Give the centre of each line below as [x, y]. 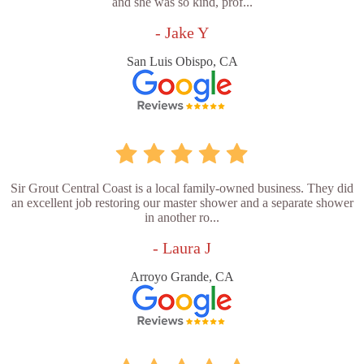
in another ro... [182, 217]
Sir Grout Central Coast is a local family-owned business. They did [182, 188]
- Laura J [182, 247]
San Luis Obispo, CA [182, 61]
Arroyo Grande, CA [182, 276]
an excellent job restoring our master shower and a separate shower [182, 202]
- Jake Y [182, 32]
